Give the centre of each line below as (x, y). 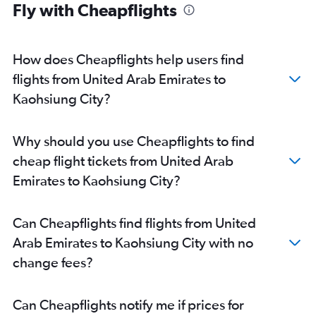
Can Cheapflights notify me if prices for (128, 305)
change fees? (53, 262)
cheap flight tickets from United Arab (123, 161)
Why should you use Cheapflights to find (134, 141)
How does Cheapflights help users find (128, 59)
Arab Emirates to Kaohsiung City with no (133, 243)
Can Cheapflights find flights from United (134, 223)
